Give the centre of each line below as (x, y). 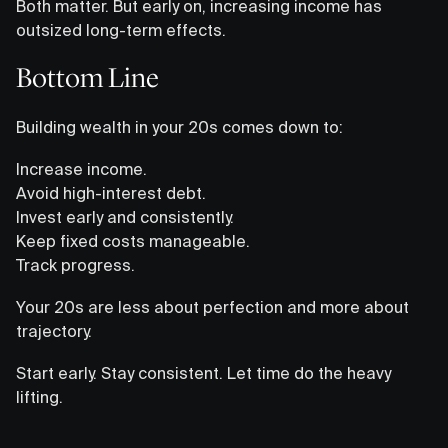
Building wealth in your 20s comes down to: (179, 126)
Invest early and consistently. (125, 216)
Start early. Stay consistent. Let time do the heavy (203, 372)
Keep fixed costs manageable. (133, 240)
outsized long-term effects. (121, 29)
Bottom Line (87, 77)
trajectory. (54, 330)
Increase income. (81, 168)
